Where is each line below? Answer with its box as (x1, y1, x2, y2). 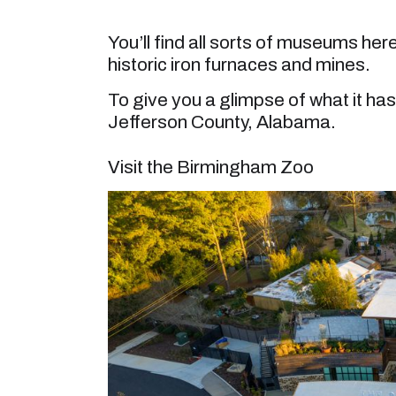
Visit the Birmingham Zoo (108, 156, 314, 177)
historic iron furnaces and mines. (108, 55, 370, 75)
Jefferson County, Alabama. (108, 111, 336, 132)
